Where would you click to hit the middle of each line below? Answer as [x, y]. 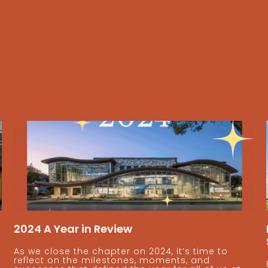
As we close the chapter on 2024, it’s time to [121, 251]
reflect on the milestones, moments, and [112, 260]
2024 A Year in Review [73, 229]
